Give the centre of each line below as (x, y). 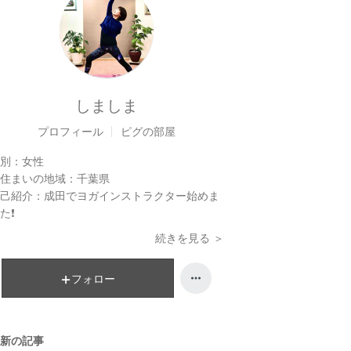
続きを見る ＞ (190, 238)
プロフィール (71, 131)
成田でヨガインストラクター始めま (132, 195)
